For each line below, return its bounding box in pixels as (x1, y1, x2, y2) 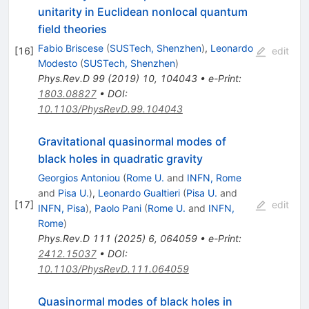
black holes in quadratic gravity (37, 151, 203, 166)
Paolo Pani (94, 201, 141, 214)
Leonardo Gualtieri (97, 186, 180, 199)
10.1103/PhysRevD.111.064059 (37, 262, 189, 275)
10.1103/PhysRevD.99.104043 (37, 102, 183, 114)
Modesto (37, 57, 77, 69)
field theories (37, 21, 107, 36)
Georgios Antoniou (37, 171, 120, 183)
